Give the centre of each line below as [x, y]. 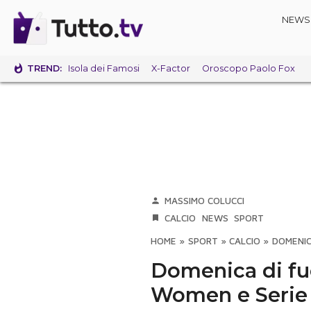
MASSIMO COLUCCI [205, 201]
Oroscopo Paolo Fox [248, 69]
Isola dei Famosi [103, 69]
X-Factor [170, 69]
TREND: [45, 68]
